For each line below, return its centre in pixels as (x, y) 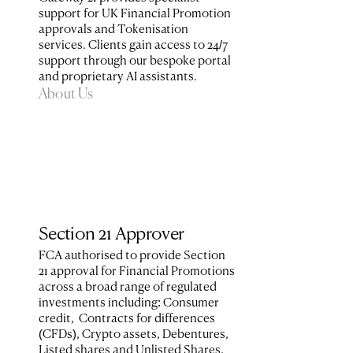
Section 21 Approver (111, 235)
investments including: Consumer (129, 303)
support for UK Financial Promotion (135, 14)
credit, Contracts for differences (127, 319)
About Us (66, 95)
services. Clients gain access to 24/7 (133, 45)
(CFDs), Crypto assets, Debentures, (134, 334)
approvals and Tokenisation (113, 30)
